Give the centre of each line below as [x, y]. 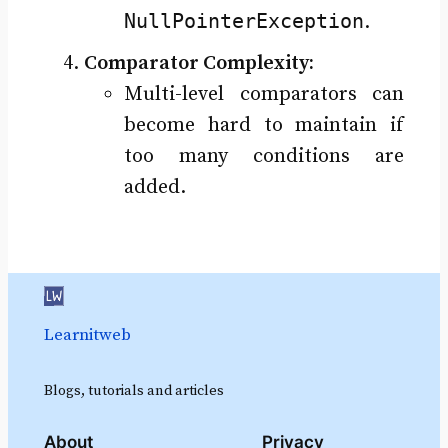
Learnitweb [87, 336]
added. [154, 187]
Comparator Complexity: [198, 63]
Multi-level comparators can [264, 94]
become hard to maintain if [264, 125]
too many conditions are [264, 156]
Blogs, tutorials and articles [133, 391]
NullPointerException [243, 20]
